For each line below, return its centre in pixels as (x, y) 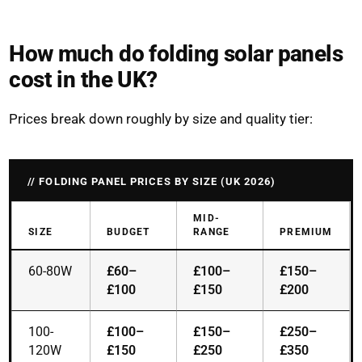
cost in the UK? (83, 80)
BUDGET (128, 232)
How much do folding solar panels (176, 54)
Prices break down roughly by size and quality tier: (161, 119)
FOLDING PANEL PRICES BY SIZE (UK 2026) (157, 182)
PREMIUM (306, 232)
